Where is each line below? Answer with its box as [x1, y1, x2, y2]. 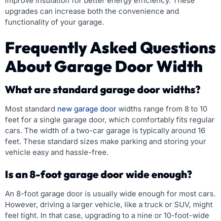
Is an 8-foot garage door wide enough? [5, 167, 192, 181]
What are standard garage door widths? [5, 82, 200, 96]
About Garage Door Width [5, 56, 203, 76]
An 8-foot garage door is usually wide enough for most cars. [5, 188, 216, 198]
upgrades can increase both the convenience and [5, 6, 179, 16]
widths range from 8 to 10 [116, 104, 207, 113]
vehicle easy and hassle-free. [5, 147, 109, 157]
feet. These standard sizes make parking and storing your [5, 136, 206, 146]
